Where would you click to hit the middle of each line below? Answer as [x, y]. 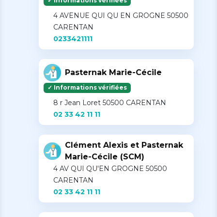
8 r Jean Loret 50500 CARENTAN [110, 103]
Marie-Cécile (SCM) [105, 157]
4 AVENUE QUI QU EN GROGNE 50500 [121, 16]
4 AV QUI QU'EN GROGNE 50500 [110, 169]
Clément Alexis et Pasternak [124, 145]
